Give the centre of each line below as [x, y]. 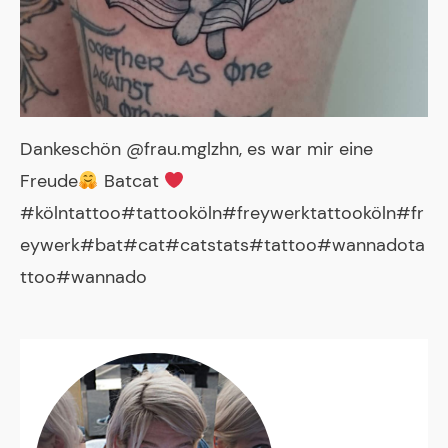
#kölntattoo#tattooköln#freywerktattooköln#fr [222, 213]
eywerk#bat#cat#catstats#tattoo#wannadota [222, 245]
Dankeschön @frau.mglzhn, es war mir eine [196, 149]
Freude [49, 181]
